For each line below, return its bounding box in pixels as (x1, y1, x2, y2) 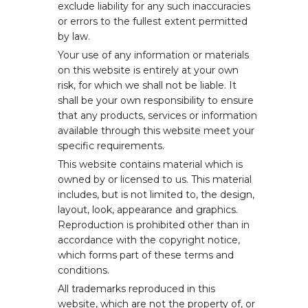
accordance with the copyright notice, (58, 234, 240, 246)
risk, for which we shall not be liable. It (58, 79, 236, 91)
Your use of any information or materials (58, 49, 249, 61)
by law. (58, 30, 90, 43)
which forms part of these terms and (58, 249, 234, 261)
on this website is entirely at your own (58, 64, 239, 76)
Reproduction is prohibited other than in (58, 219, 250, 231)
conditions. (58, 264, 109, 276)
